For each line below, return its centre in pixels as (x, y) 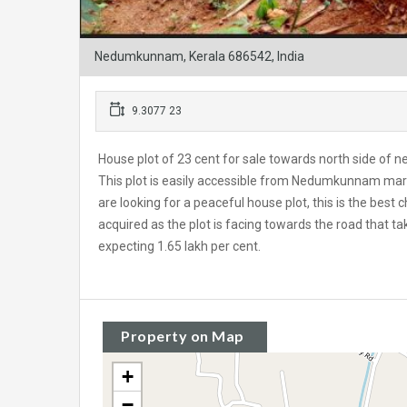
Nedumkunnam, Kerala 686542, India (199, 57)
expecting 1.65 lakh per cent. (179, 247)
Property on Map (183, 336)
